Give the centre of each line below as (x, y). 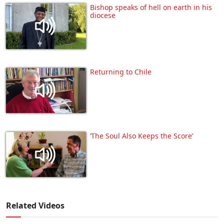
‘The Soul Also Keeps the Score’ (141, 135)
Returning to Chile (121, 71)
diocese (103, 15)
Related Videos (35, 205)
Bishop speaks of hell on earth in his (151, 7)
